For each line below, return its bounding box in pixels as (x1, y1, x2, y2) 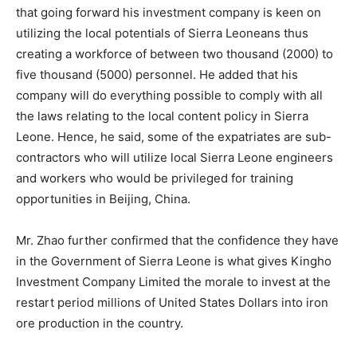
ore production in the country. (16, 316, 183, 331)
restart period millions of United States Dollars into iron (16, 295, 328, 311)
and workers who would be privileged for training (16, 171, 293, 186)
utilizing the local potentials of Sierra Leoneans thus (16, 25, 308, 41)
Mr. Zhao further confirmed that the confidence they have (16, 233, 339, 249)
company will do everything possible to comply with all (16, 88, 323, 104)
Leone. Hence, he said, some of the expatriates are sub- (16, 129, 331, 145)
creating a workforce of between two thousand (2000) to (16, 46, 333, 62)
